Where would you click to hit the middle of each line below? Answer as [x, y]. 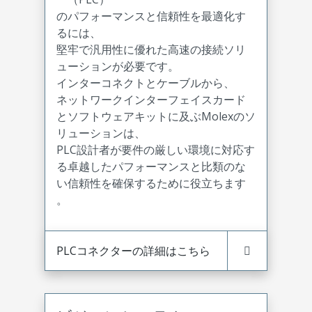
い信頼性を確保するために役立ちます [151, 183]
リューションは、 [101, 133]
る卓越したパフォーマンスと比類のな [151, 166]
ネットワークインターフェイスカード [151, 100]
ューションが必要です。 [118, 66]
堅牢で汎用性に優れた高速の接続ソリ [151, 49]
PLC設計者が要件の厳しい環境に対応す [156, 150]
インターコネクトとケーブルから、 [146, 83]
